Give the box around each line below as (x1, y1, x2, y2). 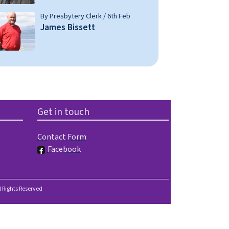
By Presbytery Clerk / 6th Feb (40, 11, 130, 22)
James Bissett (40, 21, 95, 34)
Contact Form (37, 131, 86, 143)
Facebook (47, 144, 81, 155)
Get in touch (37, 105, 89, 120)
